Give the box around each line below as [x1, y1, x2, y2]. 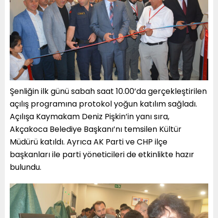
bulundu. [10, 162, 41, 173]
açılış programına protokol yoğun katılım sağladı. [10, 98, 197, 110]
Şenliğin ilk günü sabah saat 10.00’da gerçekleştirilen [10, 86, 207, 97]
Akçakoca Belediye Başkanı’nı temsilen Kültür [10, 124, 182, 135]
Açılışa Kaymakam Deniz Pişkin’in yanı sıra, [10, 111, 169, 123]
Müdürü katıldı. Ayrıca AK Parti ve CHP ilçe [10, 136, 167, 148]
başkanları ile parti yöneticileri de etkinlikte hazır [10, 149, 194, 161]
